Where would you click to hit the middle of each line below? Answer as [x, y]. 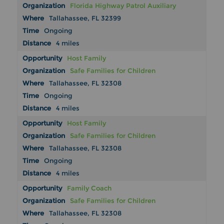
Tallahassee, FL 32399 [85, 18]
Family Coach [89, 188]
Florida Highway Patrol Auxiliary [123, 6]
